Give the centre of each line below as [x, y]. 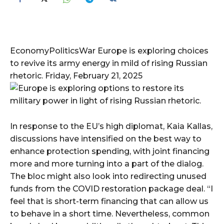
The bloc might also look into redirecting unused [108, 176]
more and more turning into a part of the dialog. [107, 163]
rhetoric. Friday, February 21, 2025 [76, 75]
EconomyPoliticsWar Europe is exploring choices [109, 50]
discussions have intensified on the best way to [106, 138]
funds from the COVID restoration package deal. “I [111, 188]
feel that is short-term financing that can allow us [109, 201]
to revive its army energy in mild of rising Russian [109, 63]
